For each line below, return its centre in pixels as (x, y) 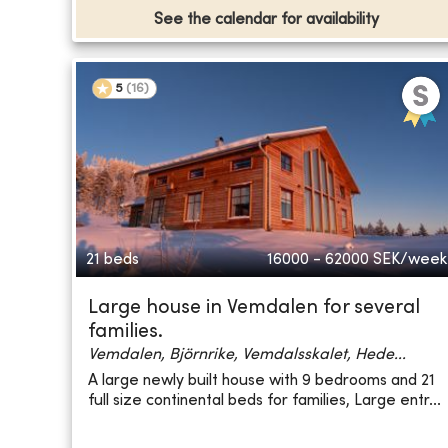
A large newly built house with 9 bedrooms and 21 (261, 380)
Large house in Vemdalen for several (254, 309)
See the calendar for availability (267, 20)
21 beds (112, 260)
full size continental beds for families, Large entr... (264, 400)
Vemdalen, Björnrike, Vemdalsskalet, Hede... (247, 355)
